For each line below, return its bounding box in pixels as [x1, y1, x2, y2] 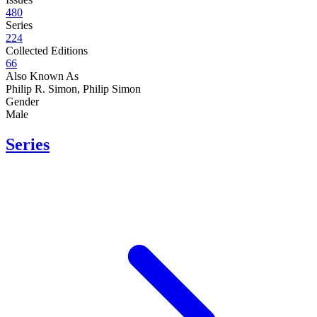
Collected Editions [6, 45, 88, 57]
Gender [6, 96, 39, 108]
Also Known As [6, 70, 79, 83]
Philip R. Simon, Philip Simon [6, 83, 141, 96]
